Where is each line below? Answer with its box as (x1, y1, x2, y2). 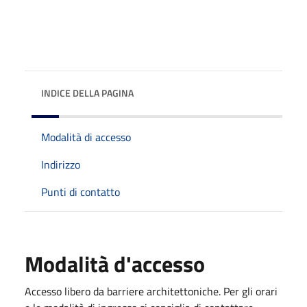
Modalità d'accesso (25, 247, 205, 280)
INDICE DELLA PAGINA (41, 85, 134, 100)
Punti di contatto (41, 183, 120, 200)
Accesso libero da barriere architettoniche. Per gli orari (25, 282, 278, 299)
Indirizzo (41, 156, 80, 173)
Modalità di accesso (41, 128, 131, 145)
